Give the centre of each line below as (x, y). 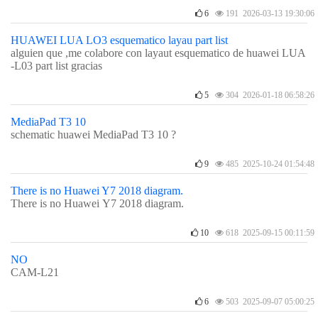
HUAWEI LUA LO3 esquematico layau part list (119, 40)
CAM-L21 (35, 272)
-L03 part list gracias (56, 66)
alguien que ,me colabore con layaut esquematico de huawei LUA (158, 53)
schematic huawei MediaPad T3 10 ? (93, 135)
